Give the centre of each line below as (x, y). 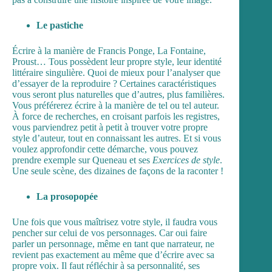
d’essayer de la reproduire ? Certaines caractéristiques (114, 84)
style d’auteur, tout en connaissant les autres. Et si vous (117, 138)
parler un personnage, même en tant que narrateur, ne (113, 244)
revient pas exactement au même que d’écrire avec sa (113, 255)
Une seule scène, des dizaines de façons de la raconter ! (118, 171)
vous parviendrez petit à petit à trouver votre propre (110, 127)
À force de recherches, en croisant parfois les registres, (116, 117)
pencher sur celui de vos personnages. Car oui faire (110, 233)
